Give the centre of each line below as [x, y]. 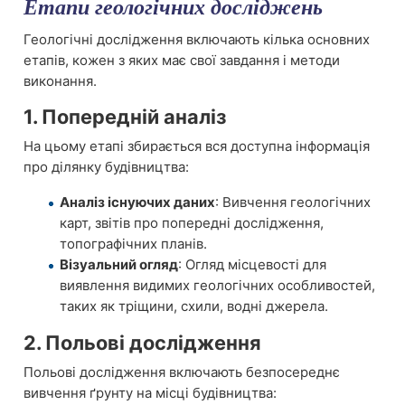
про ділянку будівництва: [106, 167]
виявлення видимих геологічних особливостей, [217, 285]
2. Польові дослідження [142, 343]
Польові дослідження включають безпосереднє [182, 372]
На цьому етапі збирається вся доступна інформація [197, 146]
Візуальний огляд [119, 264]
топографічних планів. [133, 244]
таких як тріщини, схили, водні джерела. [194, 306]
